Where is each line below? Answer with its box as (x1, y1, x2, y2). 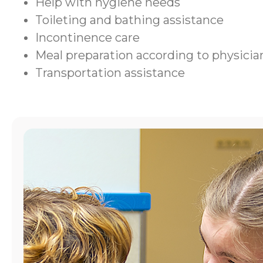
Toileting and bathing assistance (35, 13, 224, 27)
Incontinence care (35, 31, 140, 45)
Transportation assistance (35, 66, 185, 80)
